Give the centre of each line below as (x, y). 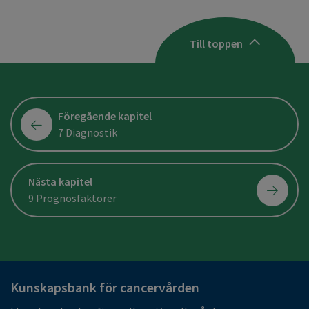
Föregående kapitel (105, 116)
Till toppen (216, 43)
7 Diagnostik (88, 132)
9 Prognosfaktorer (72, 198)
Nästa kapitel (60, 182)
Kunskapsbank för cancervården (105, 287)
